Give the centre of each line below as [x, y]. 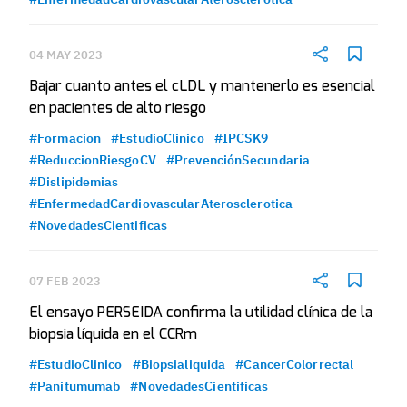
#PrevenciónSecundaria [238, 160]
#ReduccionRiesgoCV [93, 160]
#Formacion [65, 138]
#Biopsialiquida [179, 364]
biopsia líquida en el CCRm [113, 334]
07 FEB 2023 [65, 281]
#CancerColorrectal [295, 364]
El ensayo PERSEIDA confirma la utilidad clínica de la [201, 313]
